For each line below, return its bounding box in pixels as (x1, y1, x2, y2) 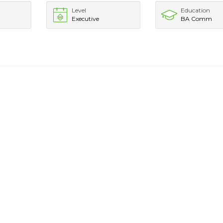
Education (181, 6, 211, 14)
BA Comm (181, 15, 213, 22)
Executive (71, 15, 99, 22)
